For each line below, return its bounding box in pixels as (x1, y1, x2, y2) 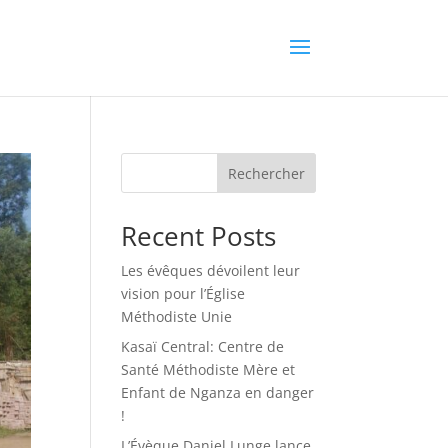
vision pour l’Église (120, 284, 245, 303)
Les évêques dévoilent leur (120, 261, 300, 280)
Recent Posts (120, 218, 276, 254)
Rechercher (228, 163, 306, 183)
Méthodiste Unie (120, 307, 232, 326)
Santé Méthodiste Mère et (120, 360, 295, 379)
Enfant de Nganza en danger (120, 383, 314, 402)
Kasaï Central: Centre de (120, 337, 284, 356)
